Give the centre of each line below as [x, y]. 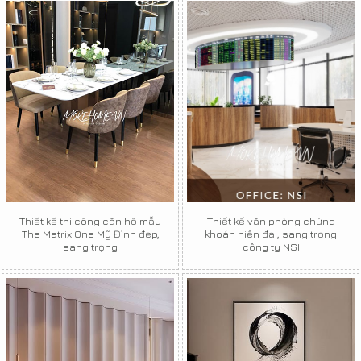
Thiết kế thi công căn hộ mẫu [90, 220]
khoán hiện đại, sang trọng [271, 233]
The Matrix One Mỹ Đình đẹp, [90, 233]
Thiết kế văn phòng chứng [271, 220]
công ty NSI [271, 246]
